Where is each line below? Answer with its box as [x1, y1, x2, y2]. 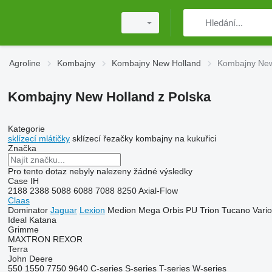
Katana [29, 215, 56, 225]
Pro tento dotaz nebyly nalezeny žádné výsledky [7, 166, 192, 176]
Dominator [7, 205, 48, 215]
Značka [7, 143, 36, 153]
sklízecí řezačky [72, 134, 133, 143]
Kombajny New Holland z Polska [7, 89, 211, 104]
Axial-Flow [138, 186, 178, 195]
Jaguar [50, 205, 77, 215]
